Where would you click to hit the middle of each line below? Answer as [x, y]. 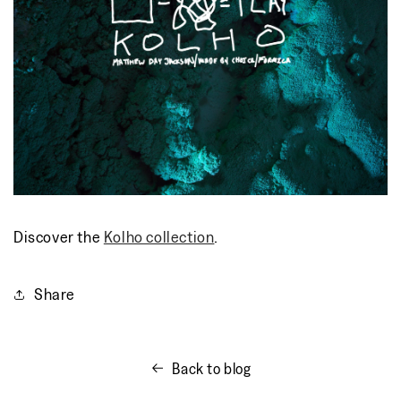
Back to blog [212, 368]
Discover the [59, 236]
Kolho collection [159, 236]
